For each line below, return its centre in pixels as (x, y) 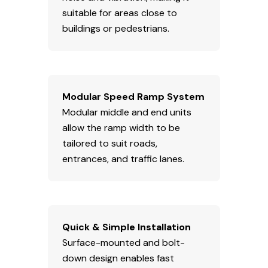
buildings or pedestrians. (116, 28)
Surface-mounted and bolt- (124, 242)
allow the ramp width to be (121, 127)
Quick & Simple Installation (127, 227)
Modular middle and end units (127, 112)
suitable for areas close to (120, 13)
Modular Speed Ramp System (133, 96)
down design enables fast (118, 258)
